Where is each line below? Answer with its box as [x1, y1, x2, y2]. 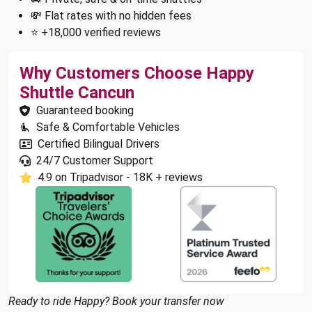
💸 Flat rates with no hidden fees [31, 9, 192, 22]
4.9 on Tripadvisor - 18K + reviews [38, 171, 203, 184]
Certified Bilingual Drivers [38, 137, 159, 150]
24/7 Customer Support [36, 154, 153, 167]
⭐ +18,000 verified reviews [31, 26, 161, 39]
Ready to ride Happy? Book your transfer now [8, 295, 224, 308]
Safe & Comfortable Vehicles [36, 120, 180, 134]
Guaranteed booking [36, 104, 134, 117]
